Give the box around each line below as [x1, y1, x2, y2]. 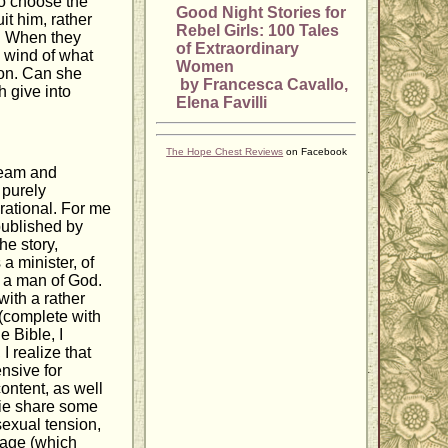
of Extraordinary [176, 40, 300, 58]
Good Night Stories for [176, 4, 347, 22]
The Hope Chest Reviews [166, 146, 284, 158]
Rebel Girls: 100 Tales [176, 22, 340, 40]
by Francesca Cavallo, [176, 76, 349, 94]
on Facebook [283, 146, 348, 158]
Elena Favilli [176, 94, 268, 112]
